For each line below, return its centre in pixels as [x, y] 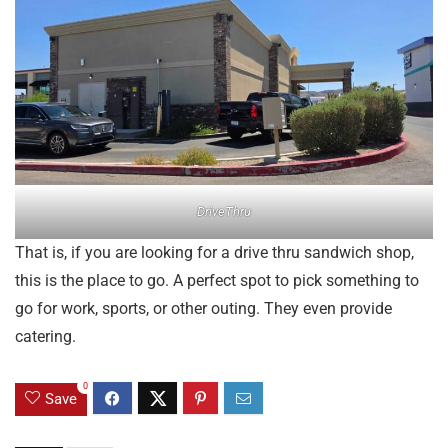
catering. [45, 337]
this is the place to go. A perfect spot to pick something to [217, 281]
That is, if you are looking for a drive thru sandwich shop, [214, 253]
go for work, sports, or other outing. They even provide [203, 309]
